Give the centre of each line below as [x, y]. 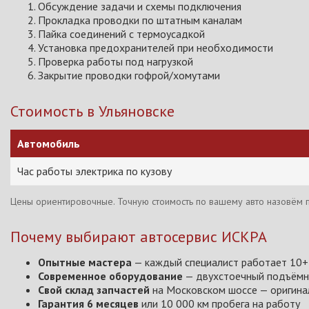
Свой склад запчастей [94, 290]
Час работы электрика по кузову [94, 171]
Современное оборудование [110, 276]
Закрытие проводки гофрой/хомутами [129, 75]
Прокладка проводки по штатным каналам [140, 20]
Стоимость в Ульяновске [92, 111]
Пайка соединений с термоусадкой [121, 34]
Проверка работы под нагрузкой [116, 61]
